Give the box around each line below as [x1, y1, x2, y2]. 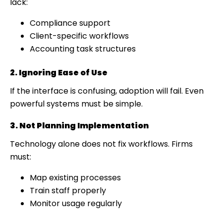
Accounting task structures [30, 43, 136, 55]
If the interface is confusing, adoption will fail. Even [10, 85, 204, 97]
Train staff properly [30, 184, 106, 196]
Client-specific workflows [30, 30, 129, 42]
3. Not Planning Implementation [10, 119, 149, 131]
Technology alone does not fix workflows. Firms [10, 138, 193, 150]
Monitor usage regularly [30, 197, 122, 209]
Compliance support [30, 17, 111, 29]
